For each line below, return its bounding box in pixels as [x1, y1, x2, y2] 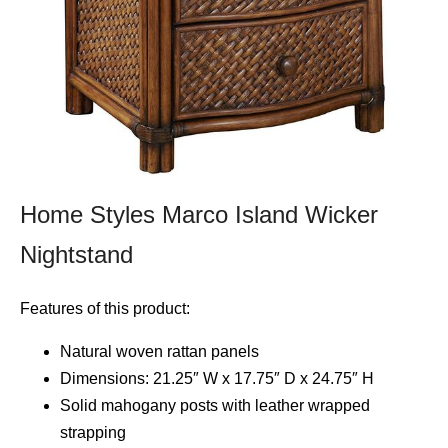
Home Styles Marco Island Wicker [20, 200, 378, 228]
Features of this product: [20, 299, 190, 317]
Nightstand [20, 240, 133, 268]
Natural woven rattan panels [60, 342, 259, 360]
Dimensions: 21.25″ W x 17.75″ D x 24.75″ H [60, 369, 374, 387]
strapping [60, 423, 126, 441]
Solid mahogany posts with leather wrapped [60, 396, 370, 414]
